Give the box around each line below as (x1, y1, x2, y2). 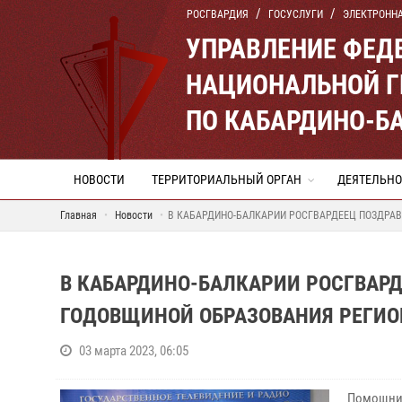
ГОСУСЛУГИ (268, 8, 323, 21)
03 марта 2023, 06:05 (79, 343, 188, 359)
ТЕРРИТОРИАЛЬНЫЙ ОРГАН (152, 172, 301, 187)
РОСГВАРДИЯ (187, 8, 249, 21)
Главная (60, 209, 97, 222)
